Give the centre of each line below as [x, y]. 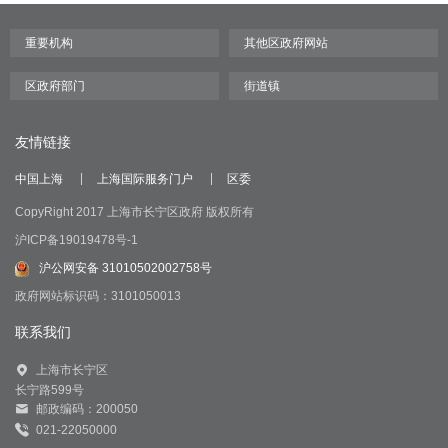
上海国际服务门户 [145, 179]
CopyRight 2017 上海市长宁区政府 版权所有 [134, 212]
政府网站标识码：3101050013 [98, 296]
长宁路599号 [49, 390]
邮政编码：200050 [87, 408]
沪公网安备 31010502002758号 [125, 268]
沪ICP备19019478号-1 [76, 240]
